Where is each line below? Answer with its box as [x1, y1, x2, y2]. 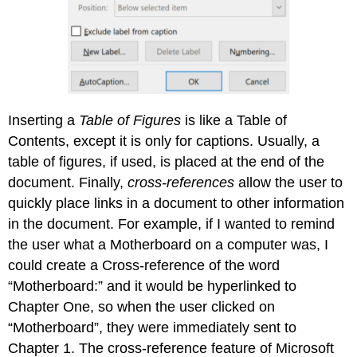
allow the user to [234, 175, 343, 191]
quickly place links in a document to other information [8, 195, 345, 212]
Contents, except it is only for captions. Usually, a [8, 133, 320, 150]
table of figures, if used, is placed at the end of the [8, 154, 325, 171]
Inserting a [8, 112, 80, 129]
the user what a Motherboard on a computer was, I [8, 237, 329, 253]
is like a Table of [181, 112, 288, 129]
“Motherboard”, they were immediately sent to [8, 320, 297, 336]
